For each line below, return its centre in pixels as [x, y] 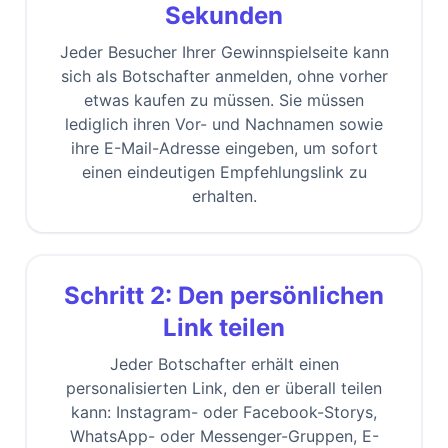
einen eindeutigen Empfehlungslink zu [224, 172]
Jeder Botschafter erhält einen [224, 364]
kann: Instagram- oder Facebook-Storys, [224, 412]
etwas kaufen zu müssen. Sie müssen [224, 100]
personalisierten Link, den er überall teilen [224, 388]
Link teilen [224, 328]
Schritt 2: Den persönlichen [224, 296]
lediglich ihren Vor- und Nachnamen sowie [224, 124]
